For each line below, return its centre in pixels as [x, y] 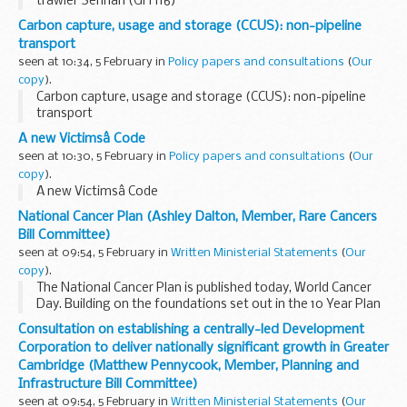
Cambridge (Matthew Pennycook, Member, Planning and [189, 366]
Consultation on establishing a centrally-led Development [191, 329]
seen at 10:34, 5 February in [93, 62]
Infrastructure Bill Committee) [108, 384]
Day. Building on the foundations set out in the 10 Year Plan [208, 304]
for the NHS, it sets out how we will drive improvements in [205, 321]
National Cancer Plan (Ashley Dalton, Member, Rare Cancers [198, 217]
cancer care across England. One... [134, 337]
